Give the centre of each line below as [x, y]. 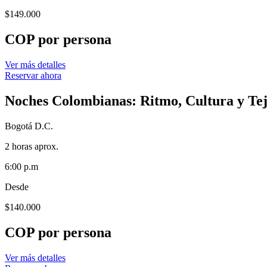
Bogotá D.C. [29, 126]
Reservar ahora [33, 75]
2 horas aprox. [32, 146]
